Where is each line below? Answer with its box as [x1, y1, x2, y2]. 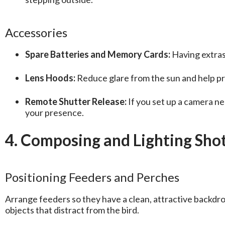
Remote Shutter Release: [25, 96, 127, 107]
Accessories [5, 25, 67, 40]
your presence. [25, 107, 84, 119]
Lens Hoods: [25, 72, 75, 84]
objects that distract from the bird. [5, 204, 139, 216]
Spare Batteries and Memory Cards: [25, 49, 170, 60]
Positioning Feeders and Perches [5, 170, 179, 185]
